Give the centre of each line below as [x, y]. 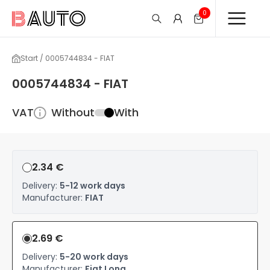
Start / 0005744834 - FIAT [67, 58]
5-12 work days [93, 186]
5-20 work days [94, 257]
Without [73, 112]
